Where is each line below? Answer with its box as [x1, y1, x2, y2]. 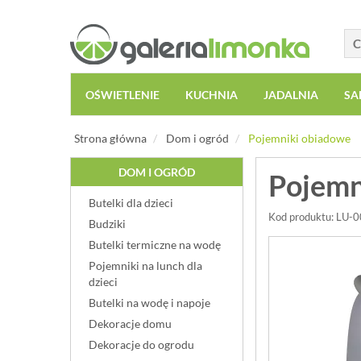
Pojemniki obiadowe [248, 131, 351, 145]
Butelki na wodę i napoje [89, 296, 210, 309]
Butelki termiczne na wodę [89, 238, 221, 251]
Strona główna [74, 131, 147, 145]
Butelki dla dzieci [89, 196, 173, 210]
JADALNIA [263, 88, 318, 102]
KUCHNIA [185, 88, 238, 102]
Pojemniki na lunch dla [89, 259, 202, 272]
